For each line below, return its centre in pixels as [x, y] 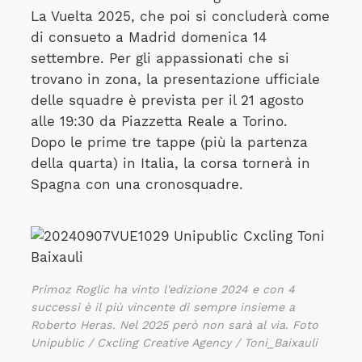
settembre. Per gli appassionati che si [160, 59]
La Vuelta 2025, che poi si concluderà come [180, 17]
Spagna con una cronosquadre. [137, 185]
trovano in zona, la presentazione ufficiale [175, 80]
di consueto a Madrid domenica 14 [148, 38]
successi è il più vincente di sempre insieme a [162, 307]
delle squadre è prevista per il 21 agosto [167, 101]
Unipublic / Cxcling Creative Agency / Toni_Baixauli [174, 342]
